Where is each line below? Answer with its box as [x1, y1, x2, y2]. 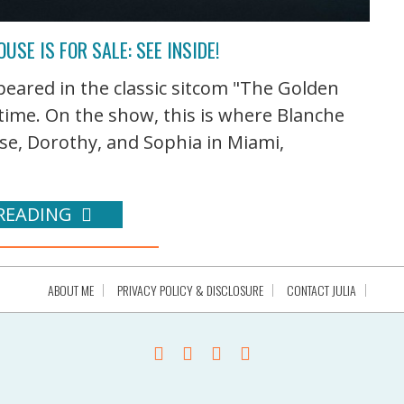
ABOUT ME [47, 280, 94, 300]
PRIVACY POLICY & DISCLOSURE [116, 280, 263, 300]
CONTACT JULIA [286, 280, 356, 300]
